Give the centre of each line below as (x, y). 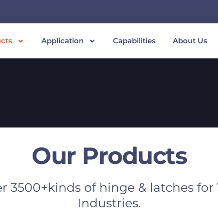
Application (63, 41)
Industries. (109, 203)
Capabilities (134, 41)
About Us (190, 41)
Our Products (109, 156)
